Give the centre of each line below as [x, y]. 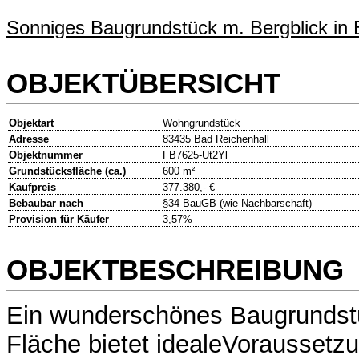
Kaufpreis [32, 188]
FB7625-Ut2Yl [195, 155]
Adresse [29, 139]
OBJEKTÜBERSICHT [143, 83]
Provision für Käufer [59, 220]
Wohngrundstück [202, 123]
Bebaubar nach [46, 204]
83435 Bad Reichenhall [216, 139]
